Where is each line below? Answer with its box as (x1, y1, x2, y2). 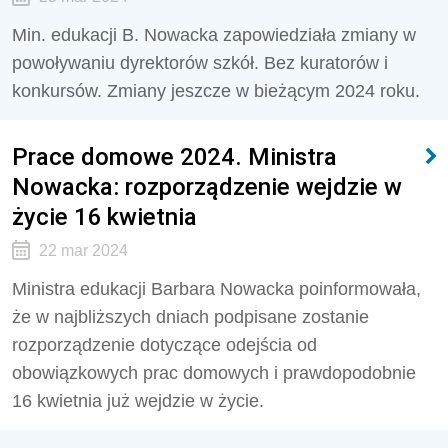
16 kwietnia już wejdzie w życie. (12, 391, 264, 411)
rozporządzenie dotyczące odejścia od (12, 335, 317, 355)
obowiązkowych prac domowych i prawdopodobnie (12, 363, 416, 383)
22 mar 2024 (38, 242, 128, 259)
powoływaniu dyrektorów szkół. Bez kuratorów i (12, 53, 388, 73)
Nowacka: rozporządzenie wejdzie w (12, 172, 402, 201)
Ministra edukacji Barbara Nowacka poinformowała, (12, 279, 421, 299)
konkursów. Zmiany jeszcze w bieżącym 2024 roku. (12, 81, 420, 101)
